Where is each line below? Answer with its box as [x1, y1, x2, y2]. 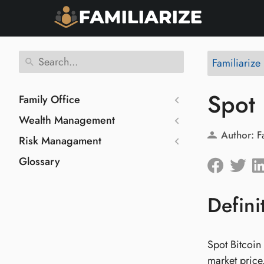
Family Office [19, 92, 80, 107]
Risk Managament [19, 133, 101, 148]
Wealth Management [19, 113, 115, 128]
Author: [220, 128, 254, 142]
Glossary [19, 154, 60, 169]
